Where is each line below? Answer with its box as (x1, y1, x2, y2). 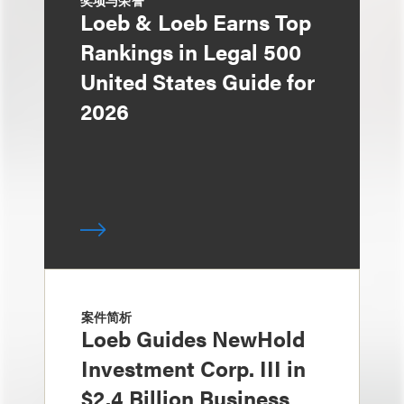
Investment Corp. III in (81, 353, 306, 383)
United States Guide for (80, 66, 315, 96)
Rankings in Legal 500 (80, 36, 301, 67)
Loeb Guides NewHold (81, 323, 305, 353)
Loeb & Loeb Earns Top (80, 6, 311, 37)
